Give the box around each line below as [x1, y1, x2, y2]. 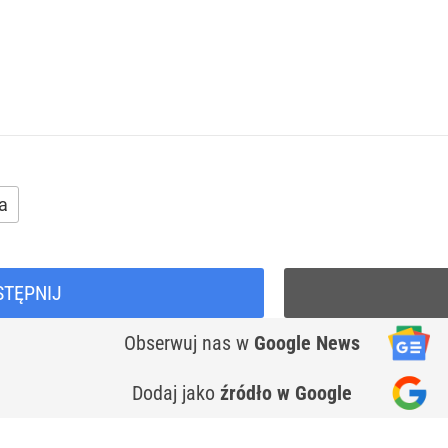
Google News [254, 331, 360, 356]
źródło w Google [220, 381, 352, 406]
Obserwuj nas [124, 331, 236, 356]
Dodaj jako [132, 381, 220, 406]
